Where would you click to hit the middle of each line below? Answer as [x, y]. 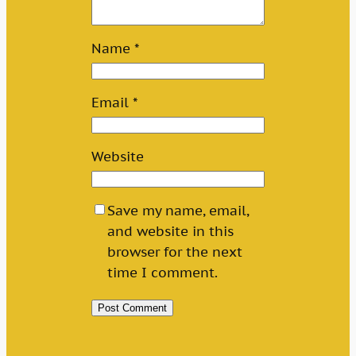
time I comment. [163, 273]
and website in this [171, 232]
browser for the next [175, 252]
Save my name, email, [178, 211]
